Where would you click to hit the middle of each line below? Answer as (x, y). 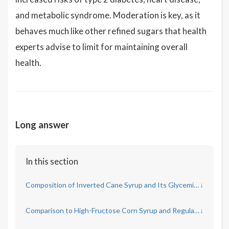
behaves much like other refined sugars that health (111, 31)
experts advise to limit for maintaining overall (101, 47)
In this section (52, 161)
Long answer (42, 125)
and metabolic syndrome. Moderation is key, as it (108, 15)
